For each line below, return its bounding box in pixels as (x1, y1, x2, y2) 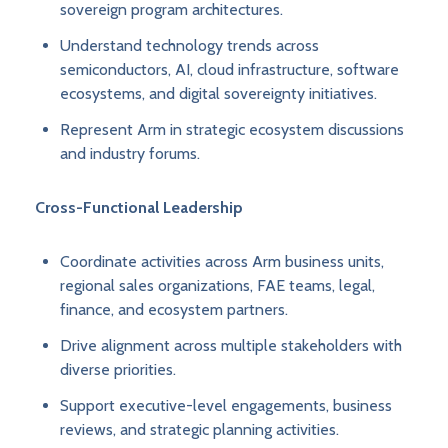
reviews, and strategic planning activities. (60, 420, 339, 440)
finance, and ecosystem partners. (60, 300, 288, 320)
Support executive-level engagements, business (60, 396, 392, 416)
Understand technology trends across (60, 36, 319, 56)
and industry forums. (60, 144, 200, 164)
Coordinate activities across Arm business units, (60, 252, 384, 272)
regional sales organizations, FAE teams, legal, (60, 276, 375, 296)
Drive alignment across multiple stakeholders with (60, 336, 402, 356)
